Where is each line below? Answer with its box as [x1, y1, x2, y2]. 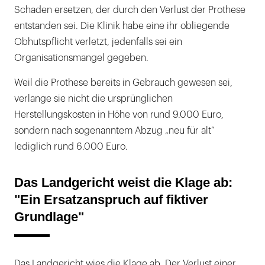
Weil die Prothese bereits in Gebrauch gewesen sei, [14, 77, 232, 88]
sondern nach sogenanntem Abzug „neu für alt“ [14, 125, 215, 135]
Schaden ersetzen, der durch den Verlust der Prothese [14, 5, 245, 15]
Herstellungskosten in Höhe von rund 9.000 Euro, [14, 109, 224, 119]
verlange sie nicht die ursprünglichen [14, 93, 173, 104]
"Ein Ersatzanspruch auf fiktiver [14, 192, 208, 207]
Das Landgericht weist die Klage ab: [14, 174, 232, 190]
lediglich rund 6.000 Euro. [14, 141, 128, 151]
